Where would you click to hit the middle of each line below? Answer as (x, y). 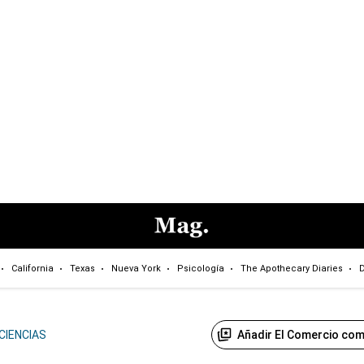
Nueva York (136, 268)
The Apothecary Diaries (291, 268)
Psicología (200, 268)
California (32, 268)
